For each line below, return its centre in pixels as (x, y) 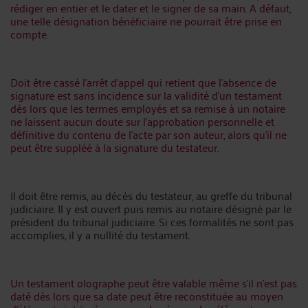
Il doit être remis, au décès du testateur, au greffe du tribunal (151, 195)
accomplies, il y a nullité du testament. (100, 234)
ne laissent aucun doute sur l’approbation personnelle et (142, 121)
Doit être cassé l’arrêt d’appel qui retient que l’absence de (143, 82)
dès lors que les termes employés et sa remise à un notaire (148, 108)
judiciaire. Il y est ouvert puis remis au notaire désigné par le (151, 208)
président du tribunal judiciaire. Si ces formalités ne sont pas (152, 221)
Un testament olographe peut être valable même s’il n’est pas (154, 283)
